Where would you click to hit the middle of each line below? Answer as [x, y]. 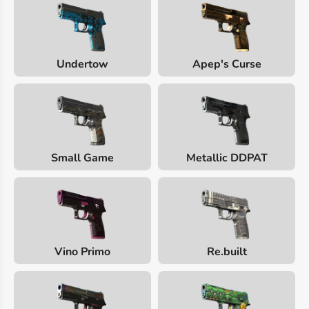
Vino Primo [82, 251]
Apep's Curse [227, 64]
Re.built [227, 251]
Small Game [82, 158]
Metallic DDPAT [227, 158]
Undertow [82, 64]
